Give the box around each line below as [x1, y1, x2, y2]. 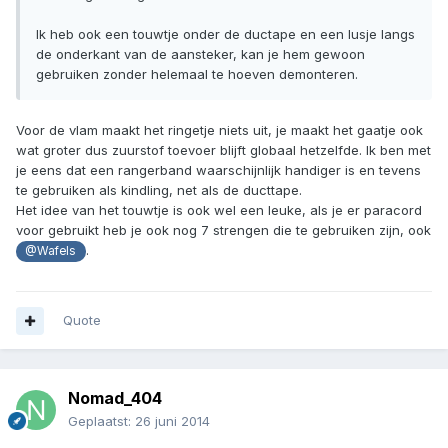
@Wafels [25, 244, 77, 259]
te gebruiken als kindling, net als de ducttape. [16, 182, 302, 199]
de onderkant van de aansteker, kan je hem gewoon [36, 46, 365, 63]
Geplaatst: [68, 413, 135, 430]
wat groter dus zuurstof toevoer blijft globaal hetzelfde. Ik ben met [16, 142, 431, 159]
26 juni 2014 [135, 413, 210, 430]
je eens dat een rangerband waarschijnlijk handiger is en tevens [16, 162, 421, 179]
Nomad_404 [68, 388, 162, 409]
